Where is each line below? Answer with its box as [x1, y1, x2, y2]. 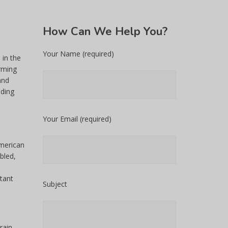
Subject [42, 179, 67, 189]
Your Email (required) [42, 114, 111, 124]
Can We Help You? [67, 24, 167, 39]
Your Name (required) [42, 49, 114, 59]
